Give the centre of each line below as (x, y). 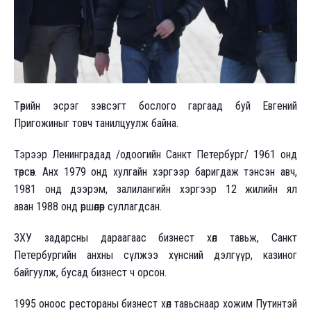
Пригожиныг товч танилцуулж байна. (98, 123)
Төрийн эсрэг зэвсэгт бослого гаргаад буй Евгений (155, 106)
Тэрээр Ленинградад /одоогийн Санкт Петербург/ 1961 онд (155, 154)
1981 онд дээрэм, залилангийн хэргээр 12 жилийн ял (155, 189)
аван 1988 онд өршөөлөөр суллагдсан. (89, 206)
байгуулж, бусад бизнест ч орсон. (92, 272)
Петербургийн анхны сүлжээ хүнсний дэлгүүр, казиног (155, 255)
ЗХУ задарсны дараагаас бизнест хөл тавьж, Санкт (155, 237)
